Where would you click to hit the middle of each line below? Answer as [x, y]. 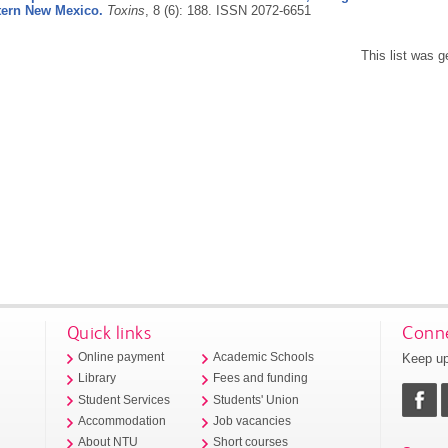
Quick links [109, 332]
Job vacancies [252, 420]
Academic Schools [264, 357]
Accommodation [122, 420]
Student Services [124, 399]
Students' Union [256, 399]
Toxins [125, 10]
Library [97, 378]
